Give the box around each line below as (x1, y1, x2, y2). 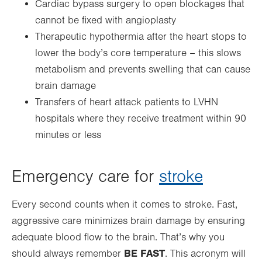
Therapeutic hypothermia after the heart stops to (35, 31, 247, 43)
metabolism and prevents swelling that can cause (35, 64, 250, 75)
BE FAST (124, 247, 165, 260)
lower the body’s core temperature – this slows (35, 47, 241, 59)
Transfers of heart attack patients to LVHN (35, 96, 218, 108)
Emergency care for (12, 167, 159, 187)
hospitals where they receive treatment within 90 (35, 113, 246, 125)
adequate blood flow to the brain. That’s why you (12, 232, 225, 243)
